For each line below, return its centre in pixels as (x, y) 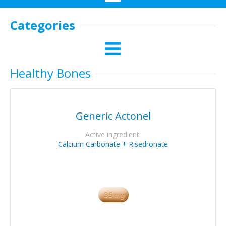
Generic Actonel (113, 116)
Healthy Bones (50, 73)
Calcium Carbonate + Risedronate (113, 144)
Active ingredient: (113, 134)
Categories (43, 25)
